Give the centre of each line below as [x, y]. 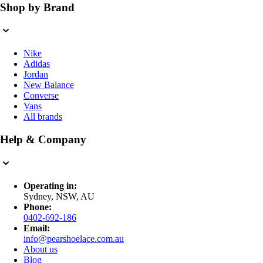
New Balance [49, 85]
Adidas [37, 64]
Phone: [38, 207]
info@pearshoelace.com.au [74, 238]
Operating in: [50, 186]
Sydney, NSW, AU [59, 196]
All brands [43, 117]
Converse [41, 96]
